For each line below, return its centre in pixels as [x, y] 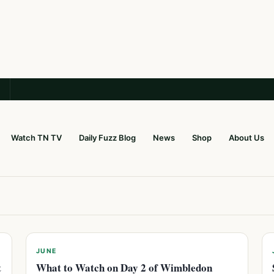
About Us [246, 138]
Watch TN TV [36, 138]
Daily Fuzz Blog [107, 138]
